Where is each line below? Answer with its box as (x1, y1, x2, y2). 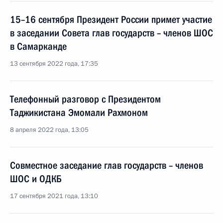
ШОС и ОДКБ (10, 173, 62, 185)
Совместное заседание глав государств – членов (10, 159, 203, 171)
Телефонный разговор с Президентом (10, 93, 161, 105)
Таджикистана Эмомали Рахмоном (10, 107, 148, 118)
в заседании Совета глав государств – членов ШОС (10, 27, 213, 39)
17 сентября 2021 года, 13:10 (10, 192, 98, 201)
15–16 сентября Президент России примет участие (10, 13, 212, 25)
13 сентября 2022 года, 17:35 (10, 59, 98, 68)
